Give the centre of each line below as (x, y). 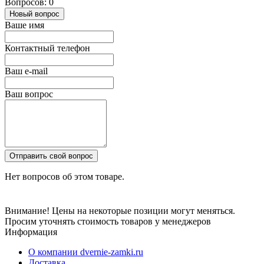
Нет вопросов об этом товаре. (65, 177)
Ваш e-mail (26, 71)
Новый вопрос (34, 14)
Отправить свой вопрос (51, 156)
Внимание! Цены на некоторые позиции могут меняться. (120, 211)
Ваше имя (24, 25)
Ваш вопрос (29, 94)
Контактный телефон (47, 48)
